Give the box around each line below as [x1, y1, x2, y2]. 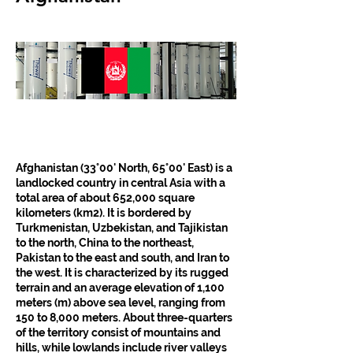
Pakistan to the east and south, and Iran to [16, 251, 232, 264]
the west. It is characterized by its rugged [16, 266, 231, 279]
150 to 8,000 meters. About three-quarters [16, 310, 235, 324]
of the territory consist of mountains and [16, 325, 223, 339]
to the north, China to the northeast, [16, 236, 196, 249]
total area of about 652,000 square [16, 191, 197, 204]
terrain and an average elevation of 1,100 [16, 281, 227, 294]
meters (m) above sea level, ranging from [16, 295, 228, 309]
